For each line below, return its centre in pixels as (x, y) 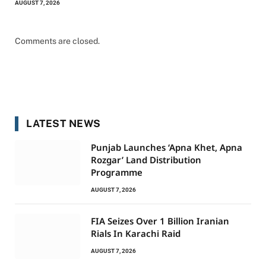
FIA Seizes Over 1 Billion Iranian (160, 221)
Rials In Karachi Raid (136, 233)
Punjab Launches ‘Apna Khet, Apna (167, 147)
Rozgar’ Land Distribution (146, 159)
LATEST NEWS (64, 123)
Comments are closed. (57, 41)
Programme (117, 172)
